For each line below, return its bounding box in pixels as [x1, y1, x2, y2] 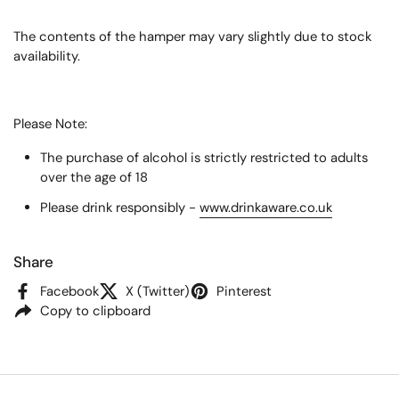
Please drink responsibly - [39, 198, 199, 216]
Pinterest [216, 282, 272, 301]
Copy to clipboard [40, 302, 151, 321]
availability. [13, 46, 80, 65]
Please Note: [13, 114, 87, 133]
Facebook [40, 282, 99, 301]
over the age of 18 [39, 167, 148, 186]
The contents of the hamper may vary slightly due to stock [13, 27, 371, 45]
